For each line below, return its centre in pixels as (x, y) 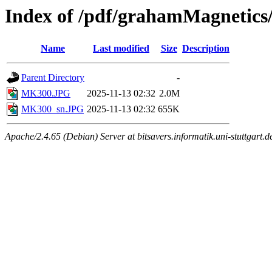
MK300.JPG (46, 93)
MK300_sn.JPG (53, 109)
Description (206, 49)
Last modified (121, 49)
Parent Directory (53, 78)
